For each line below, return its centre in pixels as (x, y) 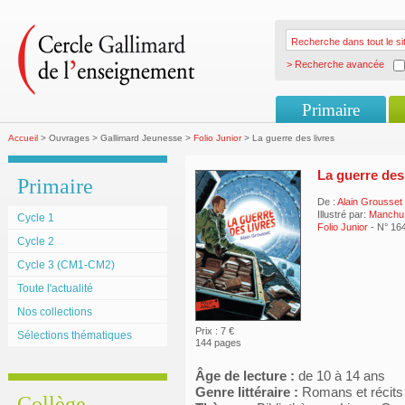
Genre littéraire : (247, 392)
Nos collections (55, 312)
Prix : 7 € (215, 331)
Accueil (23, 138)
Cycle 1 (36, 218)
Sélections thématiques (75, 335)
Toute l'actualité (55, 288)
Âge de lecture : (245, 376)
